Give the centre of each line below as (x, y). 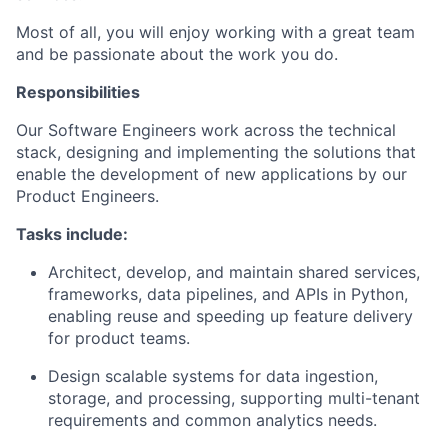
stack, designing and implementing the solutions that (216, 152)
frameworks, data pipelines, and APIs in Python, (228, 294)
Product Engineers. (87, 196)
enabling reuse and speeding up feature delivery (230, 316)
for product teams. (119, 338)
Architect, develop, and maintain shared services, (234, 272)
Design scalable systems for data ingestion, (213, 376)
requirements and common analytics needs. (212, 420)
